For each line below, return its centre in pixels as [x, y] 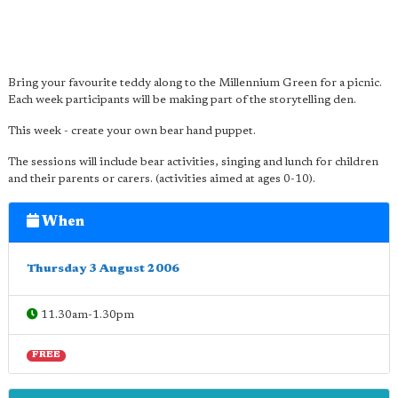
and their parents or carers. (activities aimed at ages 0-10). [162, 179]
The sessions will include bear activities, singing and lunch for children [193, 162]
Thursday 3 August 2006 [103, 269]
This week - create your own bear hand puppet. [132, 131]
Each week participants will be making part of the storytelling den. [182, 100]
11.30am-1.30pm [86, 315]
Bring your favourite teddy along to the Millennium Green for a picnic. [195, 83]
